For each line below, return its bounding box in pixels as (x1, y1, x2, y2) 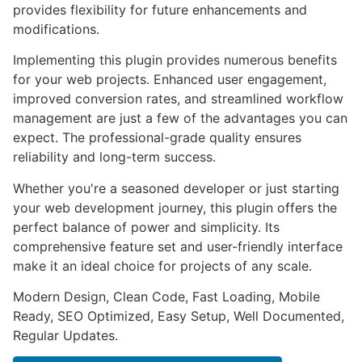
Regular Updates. (13, 326, 118, 343)
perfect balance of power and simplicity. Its (13, 218, 280, 235)
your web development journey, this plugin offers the (13, 199, 337, 216)
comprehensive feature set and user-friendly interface (13, 238, 343, 255)
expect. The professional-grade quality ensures (13, 129, 301, 146)
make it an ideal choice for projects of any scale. (13, 257, 312, 274)
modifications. (13, 20, 99, 37)
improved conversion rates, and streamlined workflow (13, 90, 343, 107)
